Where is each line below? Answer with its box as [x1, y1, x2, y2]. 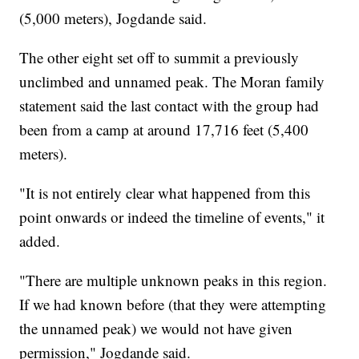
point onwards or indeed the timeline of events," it [19, 207, 325, 228]
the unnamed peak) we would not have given [19, 318, 293, 339]
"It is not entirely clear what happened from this [19, 183, 311, 204]
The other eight [19, 47, 114, 68]
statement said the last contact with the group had [19, 95, 320, 116]
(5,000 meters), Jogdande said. [19, 8, 208, 29]
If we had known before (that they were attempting [19, 294, 327, 315]
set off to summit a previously [117, 47, 300, 68]
